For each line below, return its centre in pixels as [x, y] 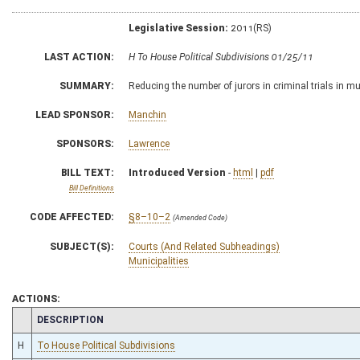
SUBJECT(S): [82, 246]
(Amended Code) [200, 217]
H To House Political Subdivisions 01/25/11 [221, 57]
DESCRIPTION [70, 319]
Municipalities [159, 261]
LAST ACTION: [79, 57]
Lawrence [149, 143]
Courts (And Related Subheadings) [204, 246]
